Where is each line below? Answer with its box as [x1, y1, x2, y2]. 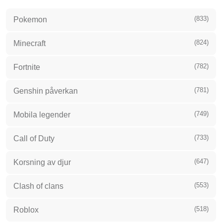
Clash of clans [13, 182, 63, 191]
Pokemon [13, 15, 47, 24]
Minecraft [13, 39, 46, 48]
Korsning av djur [13, 158, 71, 167]
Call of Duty [13, 134, 55, 143]
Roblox [13, 206, 39, 215]
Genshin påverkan [13, 87, 78, 96]
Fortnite [13, 63, 40, 72]
